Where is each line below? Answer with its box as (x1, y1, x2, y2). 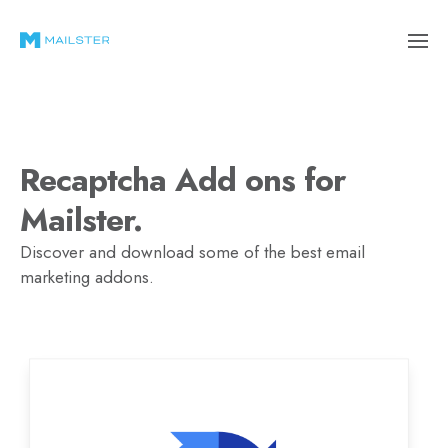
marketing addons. (20, 265, 154, 289)
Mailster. (20, 197, 142, 243)
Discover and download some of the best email (20, 240, 365, 264)
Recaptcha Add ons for (20, 157, 345, 203)
